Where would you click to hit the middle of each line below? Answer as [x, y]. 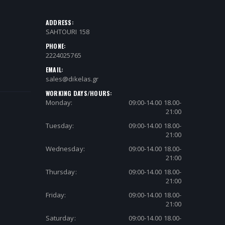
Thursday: [61, 172]
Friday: [56, 195]
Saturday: [61, 218]
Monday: [59, 102]
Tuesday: [60, 125]
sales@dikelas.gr [72, 79]
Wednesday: [65, 148]
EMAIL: [54, 69]
